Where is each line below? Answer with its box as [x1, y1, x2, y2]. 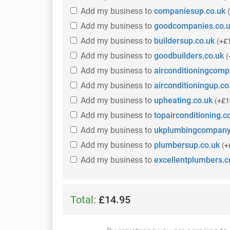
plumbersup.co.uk [154, 140, 220, 150]
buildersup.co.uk [154, 36, 215, 46]
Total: [70, 194, 99, 206]
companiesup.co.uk [154, 6, 225, 16]
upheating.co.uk [154, 95, 213, 105]
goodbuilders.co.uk [154, 51, 224, 61]
